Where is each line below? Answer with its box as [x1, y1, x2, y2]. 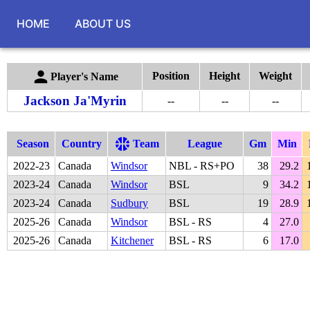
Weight [259, 70, 292, 82]
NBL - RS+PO [169, 159, 235, 172]
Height [209, 70, 240, 82]
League [187, 137, 222, 149]
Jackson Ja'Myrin [23, 93, 127, 109]
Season [16, 137, 49, 149]
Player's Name [50, 71, 118, 83]
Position [152, 70, 190, 82]
